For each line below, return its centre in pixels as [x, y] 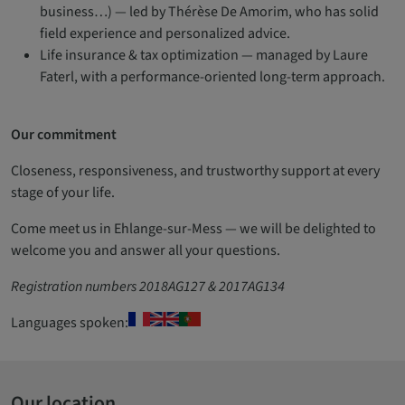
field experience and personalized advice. [165, 33]
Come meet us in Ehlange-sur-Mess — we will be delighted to [193, 229]
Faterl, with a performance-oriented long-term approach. [212, 77]
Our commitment [64, 135]
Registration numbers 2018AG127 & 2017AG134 [148, 287]
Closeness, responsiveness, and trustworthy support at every [195, 171]
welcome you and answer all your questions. [146, 250]
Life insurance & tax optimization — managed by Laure [204, 55]
